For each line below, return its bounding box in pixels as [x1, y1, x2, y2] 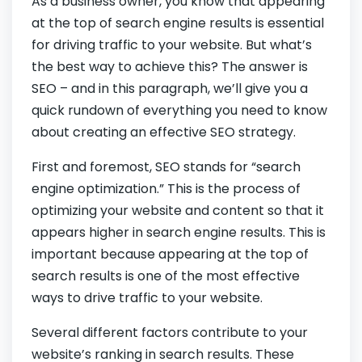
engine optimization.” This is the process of [32, 179, 301, 199]
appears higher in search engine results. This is [32, 223, 326, 242]
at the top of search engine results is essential [32, 14, 324, 33]
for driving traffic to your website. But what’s [32, 36, 312, 55]
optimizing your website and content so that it [32, 201, 324, 221]
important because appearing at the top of [32, 245, 309, 264]
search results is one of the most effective [32, 267, 300, 286]
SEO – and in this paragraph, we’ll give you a [32, 79, 308, 99]
